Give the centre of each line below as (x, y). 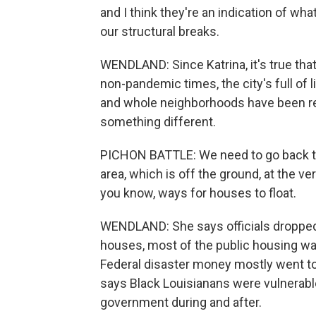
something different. (158, 122)
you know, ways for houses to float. (198, 193)
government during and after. (181, 302)
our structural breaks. (160, 31)
